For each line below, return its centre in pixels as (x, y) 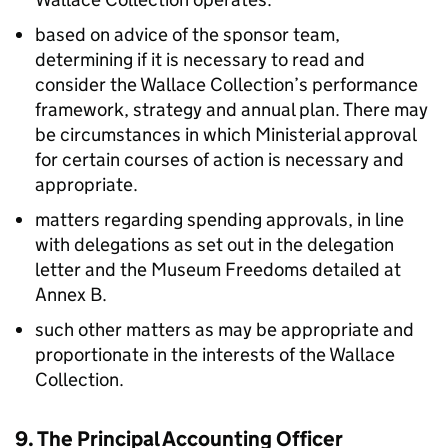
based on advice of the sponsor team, (187, 34)
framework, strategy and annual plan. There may (231, 109)
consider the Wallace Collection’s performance (226, 84)
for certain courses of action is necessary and (219, 159)
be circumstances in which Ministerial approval (225, 134)
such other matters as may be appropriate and (224, 329)
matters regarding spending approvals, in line (219, 219)
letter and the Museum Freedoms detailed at (218, 269)
